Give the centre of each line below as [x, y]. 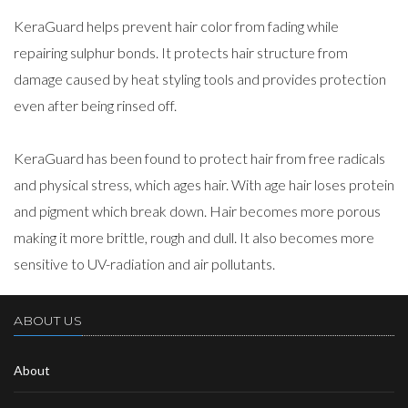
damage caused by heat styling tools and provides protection [200, 79]
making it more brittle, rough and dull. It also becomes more [194, 237]
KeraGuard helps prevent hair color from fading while [176, 26]
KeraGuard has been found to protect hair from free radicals [199, 158]
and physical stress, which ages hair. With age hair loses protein [204, 184]
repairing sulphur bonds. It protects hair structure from [181, 52]
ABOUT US [48, 321]
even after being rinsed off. [95, 105]
